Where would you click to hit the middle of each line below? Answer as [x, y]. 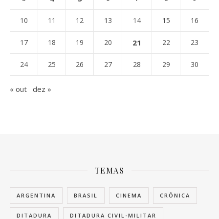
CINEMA [129, 196]
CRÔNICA [175, 196]
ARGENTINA [36, 196]
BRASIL [86, 196]
